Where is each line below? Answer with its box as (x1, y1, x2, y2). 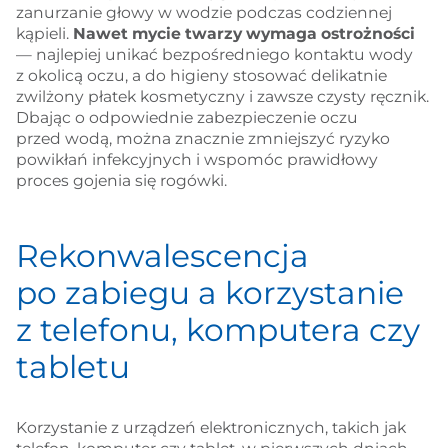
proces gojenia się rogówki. (15, 170, 227, 190)
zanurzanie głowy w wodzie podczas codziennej (15, 2, 392, 22)
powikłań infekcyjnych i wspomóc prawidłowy (15, 149, 378, 169)
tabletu (15, 347, 130, 386)
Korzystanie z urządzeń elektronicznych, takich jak (15, 418, 406, 438)
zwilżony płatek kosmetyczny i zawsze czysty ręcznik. (15, 86, 429, 106)
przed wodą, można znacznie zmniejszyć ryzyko (15, 128, 390, 148)
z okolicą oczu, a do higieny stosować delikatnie (15, 65, 387, 85)
